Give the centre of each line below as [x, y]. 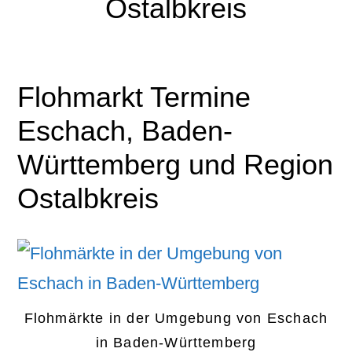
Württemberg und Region [176, 165]
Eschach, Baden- [125, 131]
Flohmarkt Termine [134, 97]
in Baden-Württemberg [176, 343]
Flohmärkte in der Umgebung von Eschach [176, 318]
